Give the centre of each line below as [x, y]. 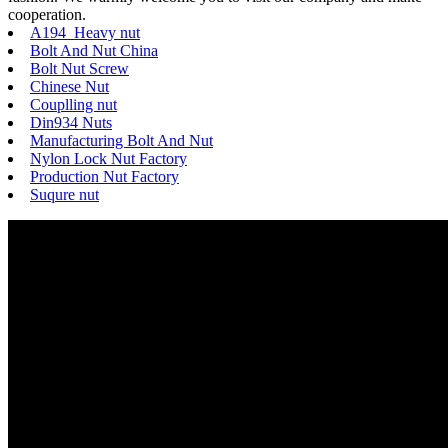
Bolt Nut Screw [79, 69]
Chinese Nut [69, 87]
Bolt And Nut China [94, 51]
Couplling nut [73, 105]
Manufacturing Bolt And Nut [121, 141]
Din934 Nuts [71, 123]
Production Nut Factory [104, 177]
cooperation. [47, 15]
